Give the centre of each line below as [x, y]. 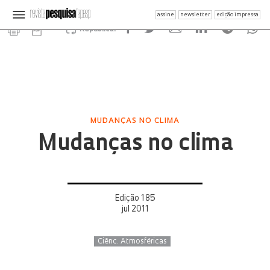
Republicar [98, 30]
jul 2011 [135, 209]
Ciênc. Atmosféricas [132, 242]
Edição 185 [135, 199]
